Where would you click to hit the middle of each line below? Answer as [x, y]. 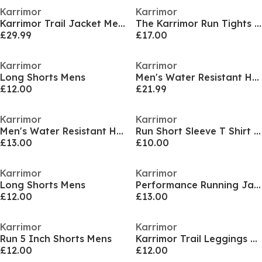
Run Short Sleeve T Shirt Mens [257, 131]
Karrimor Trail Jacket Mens [122, 23]
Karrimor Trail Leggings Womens [254, 239]
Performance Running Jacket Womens [257, 185]
